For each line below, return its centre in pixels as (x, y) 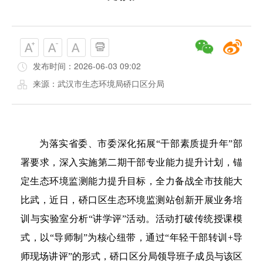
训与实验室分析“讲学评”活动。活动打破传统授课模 (131, 219)
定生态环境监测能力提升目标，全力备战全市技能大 (131, 181)
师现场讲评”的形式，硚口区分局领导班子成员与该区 (131, 256)
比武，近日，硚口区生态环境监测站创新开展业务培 (131, 200)
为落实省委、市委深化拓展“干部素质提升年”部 (141, 144)
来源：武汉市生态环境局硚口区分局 (99, 83)
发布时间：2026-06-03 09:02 (87, 66)
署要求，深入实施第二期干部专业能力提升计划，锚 (131, 162)
